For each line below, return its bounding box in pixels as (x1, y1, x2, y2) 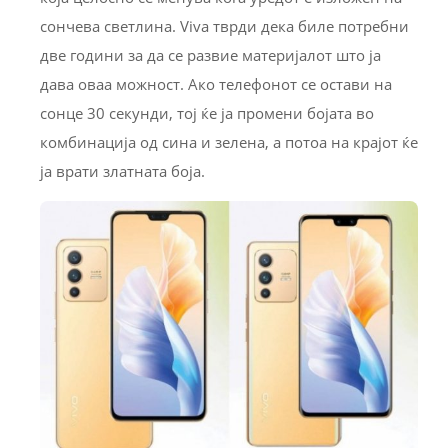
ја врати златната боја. (40, 160, 205, 181)
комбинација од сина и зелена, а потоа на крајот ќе (40, 131, 418, 152)
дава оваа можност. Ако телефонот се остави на (40, 73, 392, 94)
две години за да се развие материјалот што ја (40, 44, 381, 65)
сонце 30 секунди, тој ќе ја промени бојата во (40, 102, 374, 123)
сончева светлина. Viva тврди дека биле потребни (40, 15, 409, 36)
